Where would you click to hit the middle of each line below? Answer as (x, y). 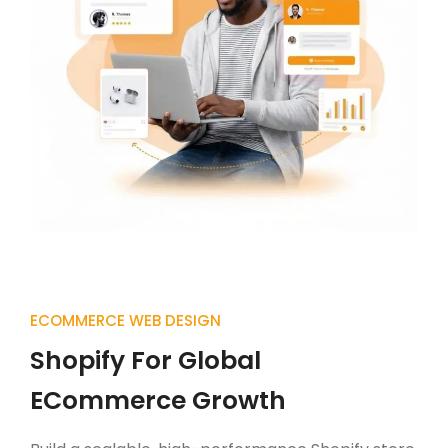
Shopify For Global (145, 360)
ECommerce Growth (158, 400)
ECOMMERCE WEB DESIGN (125, 320)
